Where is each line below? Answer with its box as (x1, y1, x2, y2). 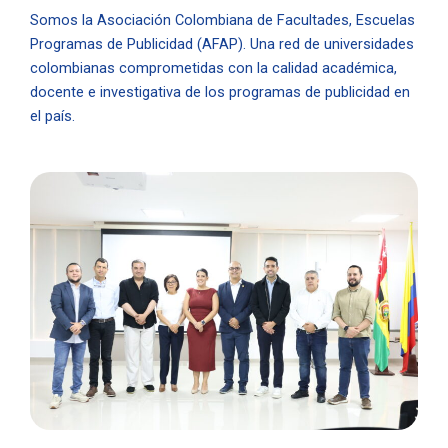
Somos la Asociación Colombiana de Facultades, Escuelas (30, 11, 415, 30)
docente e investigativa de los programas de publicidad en (30, 83, 410, 102)
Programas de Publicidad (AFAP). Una (30, 35, 275, 54)
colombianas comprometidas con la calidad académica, (30, 59, 397, 78)
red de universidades (275, 35, 414, 54)
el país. (30, 107, 75, 126)
